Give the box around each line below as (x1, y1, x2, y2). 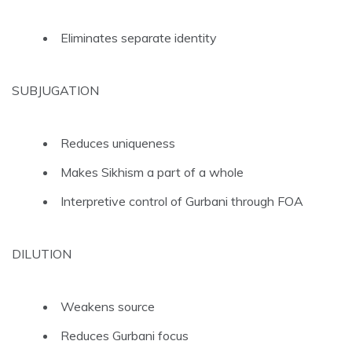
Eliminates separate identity (60, 29, 217, 46)
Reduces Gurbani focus (60, 327, 189, 343)
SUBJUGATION (12, 82, 99, 98)
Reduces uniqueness (60, 134, 175, 151)
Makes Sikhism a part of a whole (60, 163, 244, 180)
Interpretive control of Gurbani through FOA (60, 192, 303, 209)
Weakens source (60, 298, 155, 314)
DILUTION (12, 245, 71, 262)
